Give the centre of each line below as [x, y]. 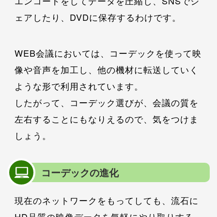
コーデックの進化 [80, 172]
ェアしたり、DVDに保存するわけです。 [98, 17]
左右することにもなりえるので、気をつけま [107, 119]
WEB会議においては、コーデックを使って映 [108, 53]
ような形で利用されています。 [79, 86]
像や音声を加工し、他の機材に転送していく [107, 70]
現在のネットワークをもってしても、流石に [107, 200]
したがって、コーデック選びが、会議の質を [107, 102]
